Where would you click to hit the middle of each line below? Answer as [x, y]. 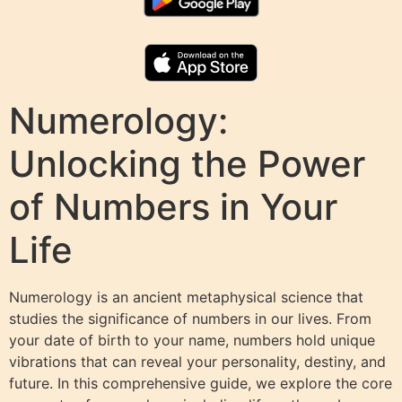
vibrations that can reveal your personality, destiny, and [197, 362]
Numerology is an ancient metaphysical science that [186, 297]
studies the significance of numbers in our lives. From [190, 319]
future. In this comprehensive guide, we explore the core [201, 384]
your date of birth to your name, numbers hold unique [192, 341]
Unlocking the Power [187, 164]
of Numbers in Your [173, 207]
